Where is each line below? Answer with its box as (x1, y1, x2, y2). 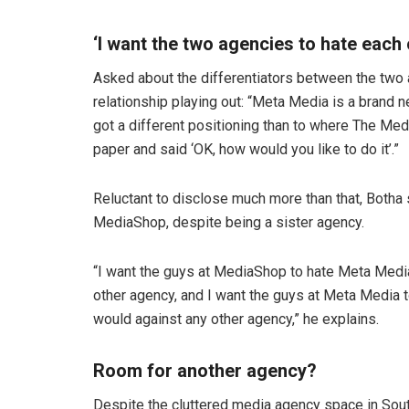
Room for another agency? (93, 360, 317, 383)
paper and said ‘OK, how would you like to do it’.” (93, 141, 399, 159)
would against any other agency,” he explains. (93, 310, 379, 329)
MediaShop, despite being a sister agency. (93, 214, 364, 232)
